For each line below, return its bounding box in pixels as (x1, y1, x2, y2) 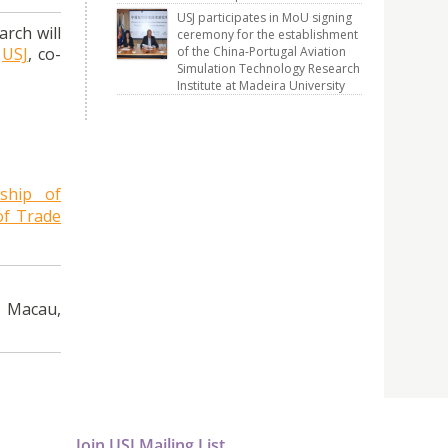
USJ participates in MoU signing (177, 9, 352, 26)
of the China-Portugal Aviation (177, 43, 346, 60)
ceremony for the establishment (177, 26, 358, 43)
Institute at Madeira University (177, 77, 345, 94)
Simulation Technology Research (177, 60, 360, 77)
